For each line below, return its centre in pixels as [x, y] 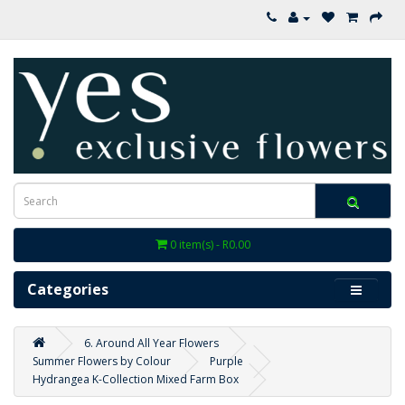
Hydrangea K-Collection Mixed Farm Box [136, 380]
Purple [226, 362]
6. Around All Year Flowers [151, 344]
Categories [68, 290]
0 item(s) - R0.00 [210, 245]
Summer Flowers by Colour [102, 362]
